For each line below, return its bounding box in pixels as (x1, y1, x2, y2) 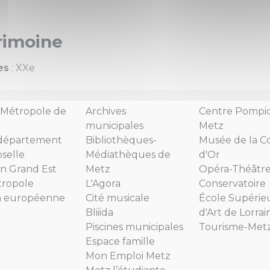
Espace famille (86, 235, 155, 247)
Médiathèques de (86, 148, 171, 160)
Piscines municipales (86, 221, 183, 233)
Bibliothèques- (86, 134, 157, 146)
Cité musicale (86, 192, 149, 204)
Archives (86, 105, 126, 117)
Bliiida (86, 206, 113, 218)
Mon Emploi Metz (86, 250, 171, 262)
